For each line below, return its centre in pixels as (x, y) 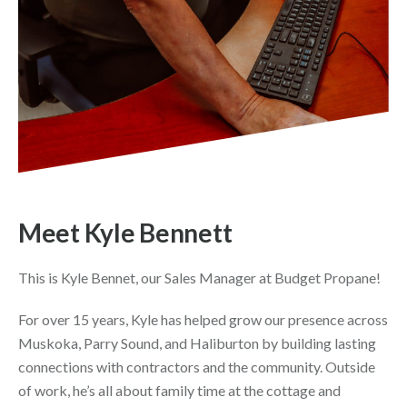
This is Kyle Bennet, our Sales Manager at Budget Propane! (199, 278)
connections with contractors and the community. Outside (197, 367)
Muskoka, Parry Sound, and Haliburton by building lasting (197, 343)
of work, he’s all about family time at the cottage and (179, 391)
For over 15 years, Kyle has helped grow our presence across (203, 320)
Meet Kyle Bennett (125, 233)
